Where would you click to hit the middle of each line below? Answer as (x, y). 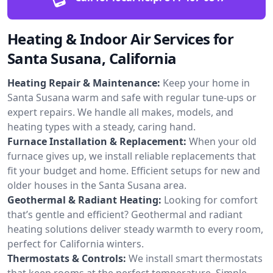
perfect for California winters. (76, 243)
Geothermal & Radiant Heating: (84, 200)
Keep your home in (206, 83)
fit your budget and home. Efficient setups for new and (134, 170)
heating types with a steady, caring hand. (101, 126)
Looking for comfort (211, 200)
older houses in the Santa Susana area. (97, 185)
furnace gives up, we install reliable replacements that (132, 156)
